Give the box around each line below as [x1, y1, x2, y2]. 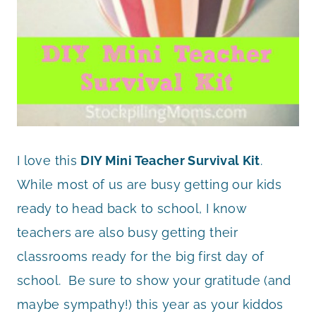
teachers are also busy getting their [17, 224, 238, 240]
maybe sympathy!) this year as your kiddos [17, 296, 284, 312]
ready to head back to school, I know [17, 200, 246, 216]
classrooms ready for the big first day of [17, 248, 265, 264]
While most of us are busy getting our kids [17, 176, 282, 192]
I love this [17, 152, 81, 168]
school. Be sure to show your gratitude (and [17, 272, 291, 288]
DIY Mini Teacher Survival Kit [80, 152, 260, 168]
